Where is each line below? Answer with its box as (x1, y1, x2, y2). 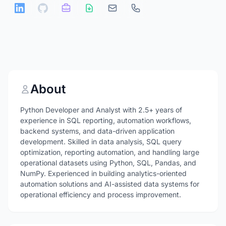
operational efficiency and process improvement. (20, 190, 181, 199)
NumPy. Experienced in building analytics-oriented (20, 169, 187, 178)
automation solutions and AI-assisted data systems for (20, 180, 199, 188)
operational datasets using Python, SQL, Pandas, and (20, 158, 196, 167)
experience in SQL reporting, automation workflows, (20, 116, 191, 125)
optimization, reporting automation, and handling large (20, 148, 199, 156)
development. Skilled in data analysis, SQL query (20, 137, 182, 146)
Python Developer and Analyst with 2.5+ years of (20, 105, 182, 114)
